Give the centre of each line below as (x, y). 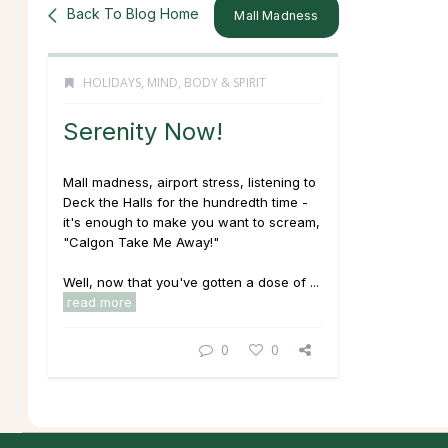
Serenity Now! (143, 131)
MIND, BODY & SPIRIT (206, 82)
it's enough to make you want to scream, (191, 222)
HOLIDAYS (112, 82)
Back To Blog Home (133, 13)
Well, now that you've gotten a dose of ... (191, 282)
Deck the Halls (108, 202)
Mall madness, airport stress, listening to (189, 182)
